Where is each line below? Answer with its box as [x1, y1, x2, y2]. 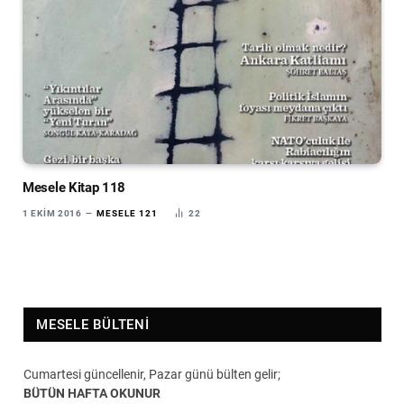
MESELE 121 [96, 207, 159, 218]
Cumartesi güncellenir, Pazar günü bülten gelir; [23, 366, 280, 381]
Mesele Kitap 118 [23, 179, 126, 196]
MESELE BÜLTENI [36, 316, 150, 333]
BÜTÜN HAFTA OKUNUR [23, 385, 161, 400]
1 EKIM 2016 [23, 207, 82, 218]
